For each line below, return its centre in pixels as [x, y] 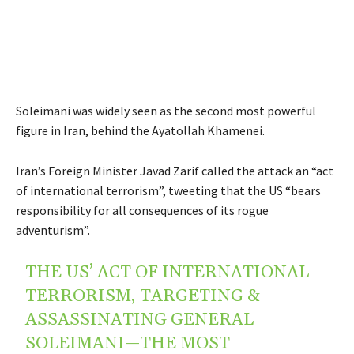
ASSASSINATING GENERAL [140, 320]
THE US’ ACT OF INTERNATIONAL [168, 272]
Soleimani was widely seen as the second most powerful [166, 110]
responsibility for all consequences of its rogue [142, 210]
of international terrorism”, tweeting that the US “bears [168, 190]
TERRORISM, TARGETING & [143, 296]
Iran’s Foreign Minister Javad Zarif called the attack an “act [175, 170]
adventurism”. [53, 230]
